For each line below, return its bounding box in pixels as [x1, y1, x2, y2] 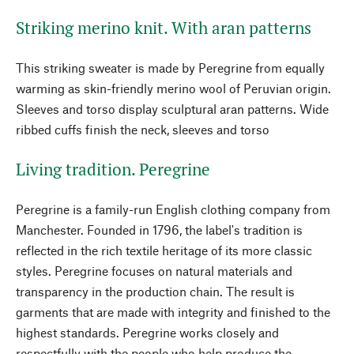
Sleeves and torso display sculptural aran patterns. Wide [16, 101, 329, 116]
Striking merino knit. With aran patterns [16, 17, 311, 39]
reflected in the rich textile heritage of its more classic [16, 243, 312, 258]
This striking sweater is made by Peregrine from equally [16, 60, 325, 75]
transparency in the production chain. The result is [16, 284, 295, 299]
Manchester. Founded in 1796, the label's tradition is [16, 222, 303, 237]
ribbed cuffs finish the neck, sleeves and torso [16, 122, 269, 137]
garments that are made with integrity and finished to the [16, 304, 330, 319]
